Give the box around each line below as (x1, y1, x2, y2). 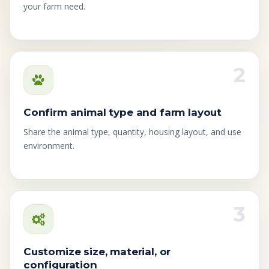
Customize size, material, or (23, 246, 171, 258)
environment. (23, 140, 74, 152)
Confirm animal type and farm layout (23, 106, 222, 119)
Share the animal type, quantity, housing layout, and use (23, 126, 241, 138)
